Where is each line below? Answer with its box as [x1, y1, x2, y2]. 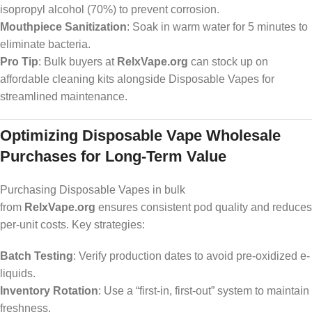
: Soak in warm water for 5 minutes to [127, 21, 308, 33]
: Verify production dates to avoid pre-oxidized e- [73, 250, 310, 263]
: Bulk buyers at [38, 56, 117, 68]
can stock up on [188, 56, 268, 68]
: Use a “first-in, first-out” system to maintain [98, 285, 309, 297]
